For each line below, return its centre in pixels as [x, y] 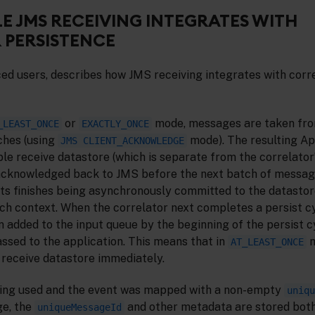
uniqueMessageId [79, 307]
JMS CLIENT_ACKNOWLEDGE [122, 141]
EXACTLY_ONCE [115, 124]
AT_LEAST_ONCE [267, 242]
